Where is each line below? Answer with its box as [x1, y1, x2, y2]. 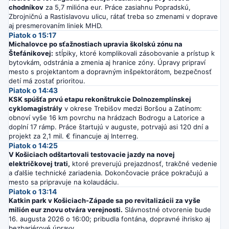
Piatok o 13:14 [9, 187, 57, 196]
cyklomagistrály [9, 104, 62, 112]
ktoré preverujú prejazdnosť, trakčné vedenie [70, 159, 217, 168]
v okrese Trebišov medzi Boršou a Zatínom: [62, 104, 202, 112]
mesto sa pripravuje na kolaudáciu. [9, 177, 119, 186]
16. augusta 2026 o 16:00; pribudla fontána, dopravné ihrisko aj [9, 214, 210, 223]
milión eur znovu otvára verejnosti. [9, 205, 123, 214]
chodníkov [9, 3, 43, 11]
